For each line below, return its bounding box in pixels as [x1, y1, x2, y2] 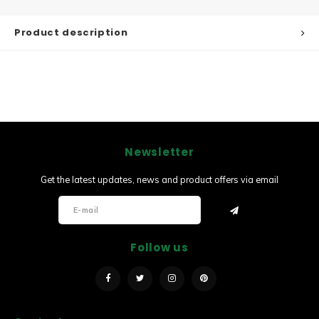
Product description [14, 26, 128, 39]
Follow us [130, 239, 189, 255]
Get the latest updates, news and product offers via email [41, 174, 278, 185]
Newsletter [125, 145, 194, 159]
